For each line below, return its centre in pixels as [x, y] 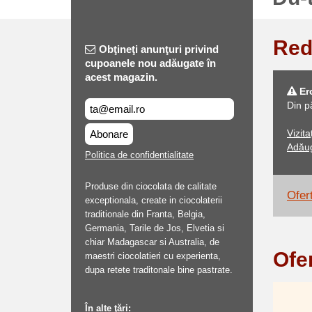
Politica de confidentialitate [139, 155]
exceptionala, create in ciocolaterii [154, 200]
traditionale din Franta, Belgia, [145, 214]
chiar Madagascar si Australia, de [152, 242]
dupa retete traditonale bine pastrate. [159, 270]
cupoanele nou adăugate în [150, 63]
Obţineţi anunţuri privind [159, 49]
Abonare [109, 134]
